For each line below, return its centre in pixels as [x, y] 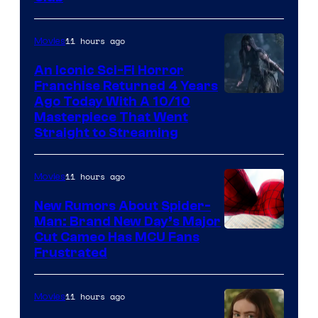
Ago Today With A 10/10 [112, 101]
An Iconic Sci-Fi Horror [109, 70]
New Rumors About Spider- [122, 205]
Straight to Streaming [106, 132]
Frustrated [71, 252]
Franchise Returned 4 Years [126, 86]
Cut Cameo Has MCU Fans [117, 237]
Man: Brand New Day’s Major [127, 221]
